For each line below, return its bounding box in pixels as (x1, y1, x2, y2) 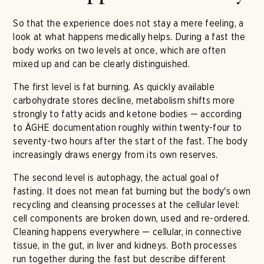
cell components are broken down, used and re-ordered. (13, 213, 250, 224)
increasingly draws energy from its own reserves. (13, 149, 218, 160)
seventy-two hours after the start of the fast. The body (13, 136, 247, 147)
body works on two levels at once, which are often (13, 45, 226, 56)
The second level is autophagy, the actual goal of (13, 172, 220, 183)
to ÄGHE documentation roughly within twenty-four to (13, 122, 242, 133)
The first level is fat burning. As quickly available (13, 81, 215, 93)
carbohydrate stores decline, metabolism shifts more (13, 95, 235, 106)
